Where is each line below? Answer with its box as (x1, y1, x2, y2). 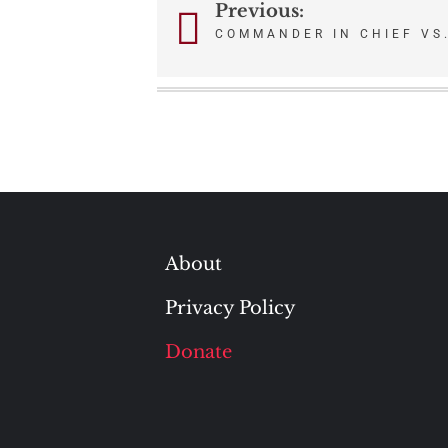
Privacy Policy (164, 296, 296, 319)
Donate (164, 340, 232, 363)
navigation (157, 46, 324, 84)
